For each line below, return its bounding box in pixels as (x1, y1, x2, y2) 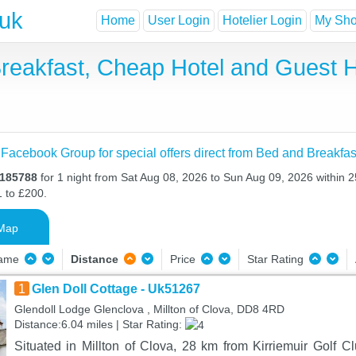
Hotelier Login (222, 14, 302, 28)
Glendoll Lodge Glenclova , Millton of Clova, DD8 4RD (14, 303, 284, 315)
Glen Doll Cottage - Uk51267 (31, 282, 200, 296)
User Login (148, 14, 210, 28)
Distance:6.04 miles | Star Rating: (14, 318, 185, 331)
